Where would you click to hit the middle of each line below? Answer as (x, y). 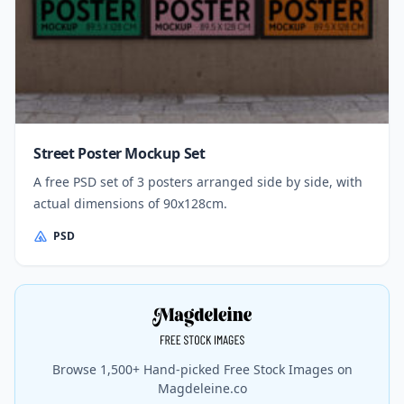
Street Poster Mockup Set (119, 153)
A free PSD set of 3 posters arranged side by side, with (198, 182)
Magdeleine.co (202, 388)
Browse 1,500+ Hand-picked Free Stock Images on (202, 369)
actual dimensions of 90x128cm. (130, 203)
